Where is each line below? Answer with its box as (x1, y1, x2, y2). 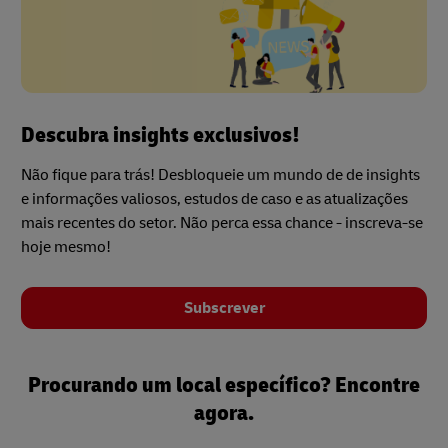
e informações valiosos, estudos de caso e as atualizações (21, 188, 408, 209)
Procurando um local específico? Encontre (28, 370, 420, 399)
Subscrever (183, 297, 265, 318)
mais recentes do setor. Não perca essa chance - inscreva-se (21, 212, 423, 233)
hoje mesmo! (21, 236, 111, 257)
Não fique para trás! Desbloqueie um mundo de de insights (21, 164, 420, 185)
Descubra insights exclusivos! (21, 120, 300, 149)
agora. (194, 398, 254, 427)
